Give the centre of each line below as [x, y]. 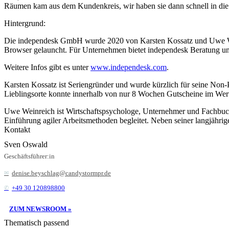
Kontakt [17, 129]
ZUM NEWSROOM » [40, 209]
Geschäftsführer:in [29, 156]
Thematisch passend [37, 222]
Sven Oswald [26, 144]
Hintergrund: [25, 23]
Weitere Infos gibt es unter [47, 67]
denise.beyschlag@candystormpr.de [61, 173]
